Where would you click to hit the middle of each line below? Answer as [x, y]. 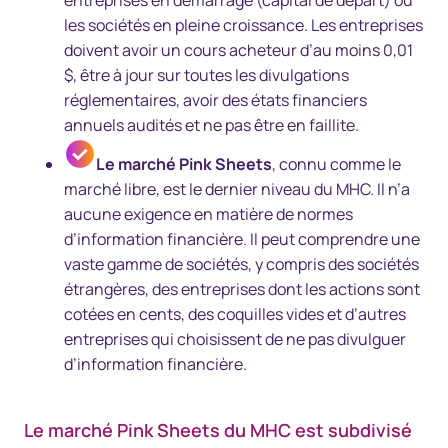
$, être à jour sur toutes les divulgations [206, 75]
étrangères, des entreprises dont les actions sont [242, 289]
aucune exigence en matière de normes [208, 214]
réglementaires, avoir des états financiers [215, 100]
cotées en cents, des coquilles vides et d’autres [235, 314]
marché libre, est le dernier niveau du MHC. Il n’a [237, 189]
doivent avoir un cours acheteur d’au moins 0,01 [238, 50]
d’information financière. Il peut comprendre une [242, 239]
